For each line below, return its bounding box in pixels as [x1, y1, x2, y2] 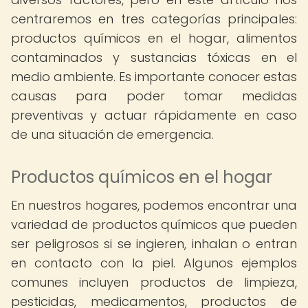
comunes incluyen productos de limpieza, [11, 274, 297, 291]
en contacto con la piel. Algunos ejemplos [11, 254, 297, 272]
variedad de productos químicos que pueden [11, 216, 297, 233]
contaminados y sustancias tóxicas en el [11, 49, 297, 66]
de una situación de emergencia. [11, 126, 214, 143]
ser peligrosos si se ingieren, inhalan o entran [11, 235, 297, 252]
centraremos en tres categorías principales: [11, 10, 297, 27]
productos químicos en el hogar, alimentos [11, 30, 297, 47]
